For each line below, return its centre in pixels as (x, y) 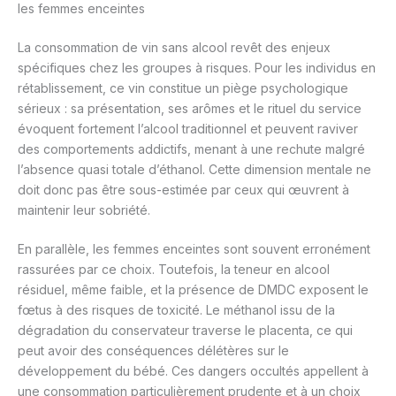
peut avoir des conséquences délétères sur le (153, 351)
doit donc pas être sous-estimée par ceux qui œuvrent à (183, 190)
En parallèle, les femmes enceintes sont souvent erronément (194, 249)
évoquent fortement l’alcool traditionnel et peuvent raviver (188, 129)
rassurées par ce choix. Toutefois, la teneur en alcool (174, 270)
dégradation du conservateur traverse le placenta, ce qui (185, 331)
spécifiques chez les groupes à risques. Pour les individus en (197, 68)
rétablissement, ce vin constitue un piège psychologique (183, 88)
